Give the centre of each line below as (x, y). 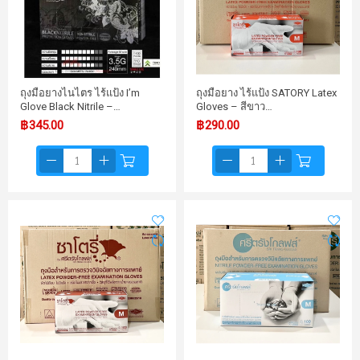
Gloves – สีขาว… (234, 106)
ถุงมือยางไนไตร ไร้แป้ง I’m (80, 93)
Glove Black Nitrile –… (70, 106)
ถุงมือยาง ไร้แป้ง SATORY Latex (266, 93)
